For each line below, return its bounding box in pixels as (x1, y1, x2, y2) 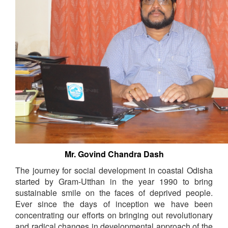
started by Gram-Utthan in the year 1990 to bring (15, 175, 213, 187)
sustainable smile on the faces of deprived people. (15, 186, 213, 198)
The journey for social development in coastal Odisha (15, 164, 213, 176)
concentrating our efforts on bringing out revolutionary (15, 209, 213, 221)
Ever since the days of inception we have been (15, 197, 213, 210)
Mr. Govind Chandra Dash (64, 148, 164, 160)
